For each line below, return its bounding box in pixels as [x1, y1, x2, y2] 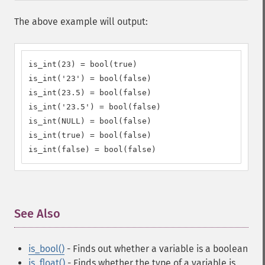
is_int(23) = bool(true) [28, 60, 137, 69]
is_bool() [28, 243, 64, 254]
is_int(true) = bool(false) [28, 131, 151, 140]
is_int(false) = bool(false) [28, 145, 156, 154]
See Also [14, 206, 60, 221]
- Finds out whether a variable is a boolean [64, 243, 248, 254]
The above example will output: [14, 16, 148, 27]
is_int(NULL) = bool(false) [28, 117, 151, 125]
